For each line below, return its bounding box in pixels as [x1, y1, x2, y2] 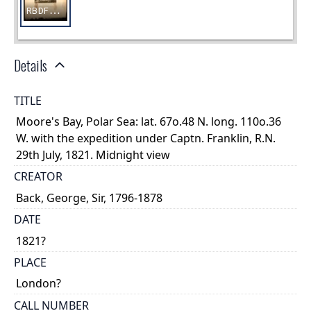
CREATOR [14, 169, 62, 185]
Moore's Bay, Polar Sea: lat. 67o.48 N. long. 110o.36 [16, 114, 282, 130]
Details [14, 55, 47, 76]
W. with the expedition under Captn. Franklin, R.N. [16, 131, 276, 146]
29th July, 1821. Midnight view [16, 147, 171, 163]
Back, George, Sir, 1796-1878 [16, 190, 163, 205]
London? [16, 276, 62, 292]
